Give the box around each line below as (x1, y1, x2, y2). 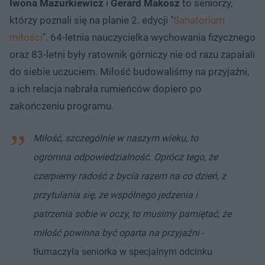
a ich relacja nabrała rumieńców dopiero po (9, 82, 202, 95)
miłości (9, 31, 43, 43)
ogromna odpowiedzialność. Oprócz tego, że (33, 151, 218, 163)
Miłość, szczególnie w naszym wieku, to (33, 132, 198, 144)
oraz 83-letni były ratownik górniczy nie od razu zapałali (9, 48, 255, 60)
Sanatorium (173, 14, 225, 26)
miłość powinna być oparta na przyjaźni (33, 227, 199, 238)
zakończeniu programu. (9, 99, 114, 112)
